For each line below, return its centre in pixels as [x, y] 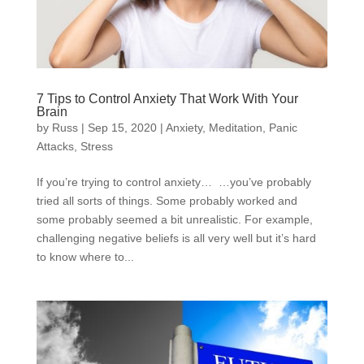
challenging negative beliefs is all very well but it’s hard [176, 238]
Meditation [235, 127]
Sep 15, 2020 [122, 127]
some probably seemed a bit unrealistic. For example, [174, 219]
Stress [96, 146]
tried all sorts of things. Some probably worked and [167, 200]
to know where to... [85, 256]
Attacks [55, 146]
